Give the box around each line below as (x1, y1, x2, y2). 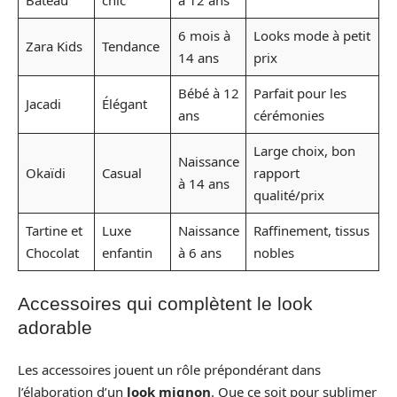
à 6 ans (177, 244, 222, 261)
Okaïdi (25, 164, 66, 182)
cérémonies (253, 106, 324, 124)
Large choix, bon (253, 142, 355, 160)
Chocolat (25, 244, 79, 261)
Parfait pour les (253, 84, 346, 102)
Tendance (101, 37, 160, 55)
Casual (101, 164, 142, 182)
